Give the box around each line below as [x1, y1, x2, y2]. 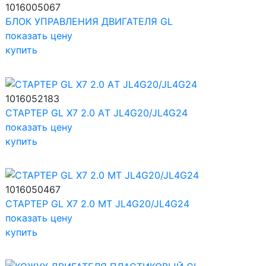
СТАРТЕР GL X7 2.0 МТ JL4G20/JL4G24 [5, 198, 189, 210]
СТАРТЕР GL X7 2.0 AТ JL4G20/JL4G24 [5, 106, 188, 119]
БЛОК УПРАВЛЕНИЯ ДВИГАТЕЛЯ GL [5, 15, 173, 28]
